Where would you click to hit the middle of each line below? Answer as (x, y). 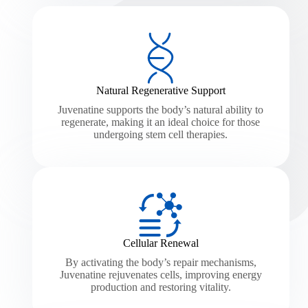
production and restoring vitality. (161, 287)
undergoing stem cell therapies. (161, 135)
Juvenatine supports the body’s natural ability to (161, 110)
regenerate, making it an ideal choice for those (161, 122)
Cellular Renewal (161, 243)
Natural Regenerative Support (161, 91)
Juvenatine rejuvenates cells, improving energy (161, 275)
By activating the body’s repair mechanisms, (161, 263)
